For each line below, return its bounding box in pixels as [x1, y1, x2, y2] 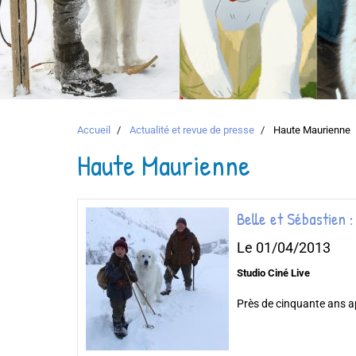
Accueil [77, 124, 110, 136]
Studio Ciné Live [237, 267, 310, 280]
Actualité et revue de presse [130, 124, 254, 136]
